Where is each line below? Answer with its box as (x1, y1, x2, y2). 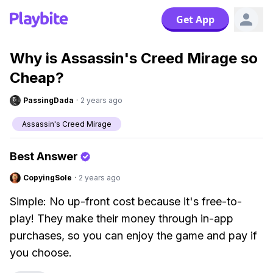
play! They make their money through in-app (10, 212, 233, 225)
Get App (176, 13, 214, 26)
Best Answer (10, 150, 78, 163)
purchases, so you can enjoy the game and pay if (10, 229, 257, 242)
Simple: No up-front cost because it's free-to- (10, 195, 242, 208)
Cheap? (10, 69, 64, 87)
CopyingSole (23, 173, 72, 182)
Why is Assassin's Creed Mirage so (10, 49, 258, 67)
